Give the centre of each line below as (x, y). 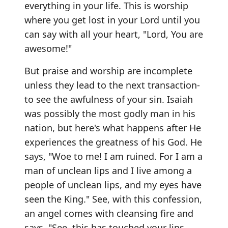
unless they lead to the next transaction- (112, 85)
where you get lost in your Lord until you (112, 20)
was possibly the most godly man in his (110, 113)
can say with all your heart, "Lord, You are (114, 34)
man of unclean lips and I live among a (108, 170)
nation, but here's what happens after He (113, 127)
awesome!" (48, 48)
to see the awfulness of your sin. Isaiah (109, 99)
